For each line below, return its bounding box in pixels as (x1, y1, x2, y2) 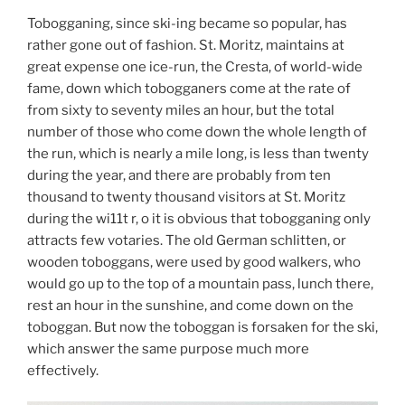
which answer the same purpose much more (27, 340, 309, 357)
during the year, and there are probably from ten (27, 166, 331, 184)
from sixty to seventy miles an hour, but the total (27, 101, 334, 118)
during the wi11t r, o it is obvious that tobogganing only (27, 210, 371, 227)
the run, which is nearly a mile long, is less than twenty (27, 145, 369, 162)
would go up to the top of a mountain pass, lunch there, (27, 275, 373, 292)
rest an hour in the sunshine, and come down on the (27, 297, 353, 314)
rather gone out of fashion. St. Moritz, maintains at (27, 36, 344, 53)
